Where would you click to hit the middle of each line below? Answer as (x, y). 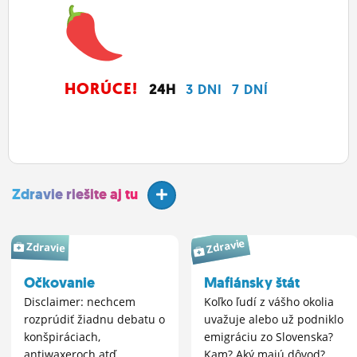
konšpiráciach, (62, 337)
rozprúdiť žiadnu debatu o (94, 320)
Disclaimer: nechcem (80, 302)
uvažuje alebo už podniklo (274, 320)
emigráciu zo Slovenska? (269, 337)
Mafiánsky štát (252, 283)
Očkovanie (59, 283)
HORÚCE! (101, 89)
